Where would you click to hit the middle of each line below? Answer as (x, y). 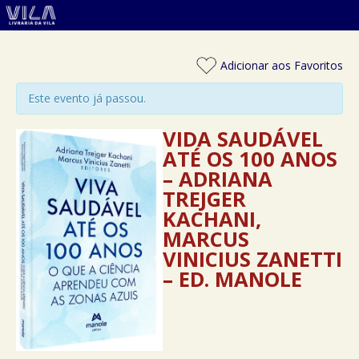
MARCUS (206, 239)
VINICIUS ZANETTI (253, 259)
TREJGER (205, 199)
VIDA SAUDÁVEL (243, 139)
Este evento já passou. (87, 98)
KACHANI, (212, 219)
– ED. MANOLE (233, 279)
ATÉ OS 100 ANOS (250, 159)
